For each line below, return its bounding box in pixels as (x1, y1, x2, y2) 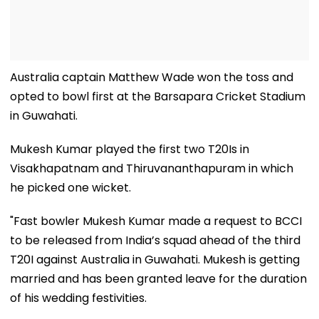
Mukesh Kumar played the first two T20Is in (10, 140, 249, 157)
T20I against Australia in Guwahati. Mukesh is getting (10, 251, 300, 268)
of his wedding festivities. (10, 289, 147, 306)
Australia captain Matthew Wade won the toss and (10, 68, 293, 85)
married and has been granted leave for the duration (10, 270, 307, 287)
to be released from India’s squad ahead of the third (10, 231, 300, 249)
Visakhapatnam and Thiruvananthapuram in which (10, 159, 293, 177)
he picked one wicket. (10, 179, 131, 196)
